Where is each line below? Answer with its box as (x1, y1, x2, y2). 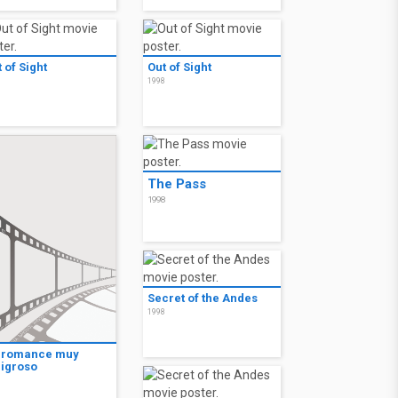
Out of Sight (147, 60, 211, 74)
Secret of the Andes (147, 291, 258, 305)
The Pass (147, 176, 206, 192)
